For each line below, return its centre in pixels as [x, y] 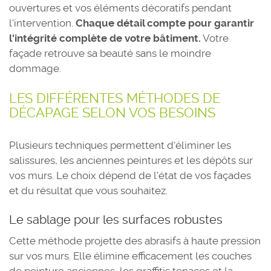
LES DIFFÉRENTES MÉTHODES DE [115, 98]
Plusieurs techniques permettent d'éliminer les [120, 145]
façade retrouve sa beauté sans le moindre [110, 53]
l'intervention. [42, 23]
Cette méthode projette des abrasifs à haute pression [135, 241]
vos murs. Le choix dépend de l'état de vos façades [130, 175]
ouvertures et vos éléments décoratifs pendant [120, 8]
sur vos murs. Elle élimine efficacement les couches [130, 256]
